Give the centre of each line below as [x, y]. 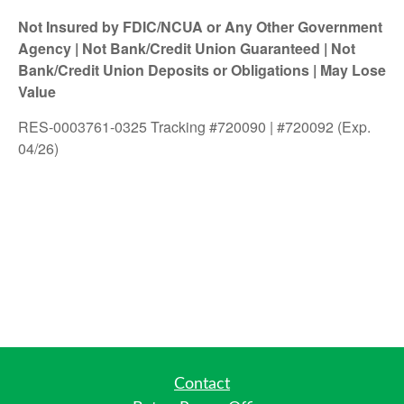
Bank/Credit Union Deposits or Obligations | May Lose [202, 70]
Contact [202, 384]
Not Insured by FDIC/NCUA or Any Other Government [200, 27]
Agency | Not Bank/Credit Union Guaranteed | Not [187, 49]
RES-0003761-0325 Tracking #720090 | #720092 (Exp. [194, 127]
